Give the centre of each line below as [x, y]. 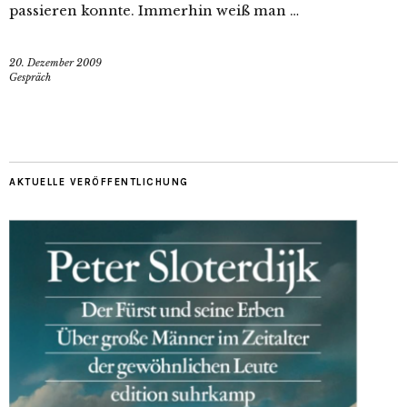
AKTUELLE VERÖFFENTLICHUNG [99, 182]
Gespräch [30, 77]
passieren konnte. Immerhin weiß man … [154, 10]
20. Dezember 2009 [55, 63]
